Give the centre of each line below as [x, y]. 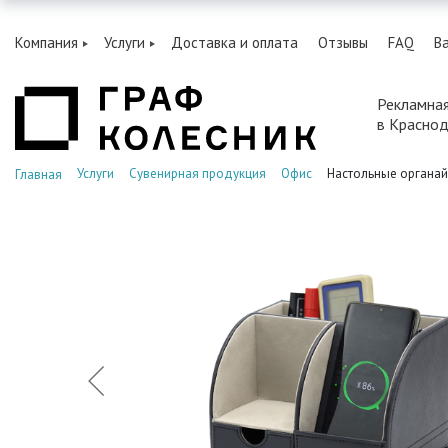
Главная [38, 174]
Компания [46, 42]
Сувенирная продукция [197, 173]
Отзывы [343, 42]
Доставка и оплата [234, 42]
